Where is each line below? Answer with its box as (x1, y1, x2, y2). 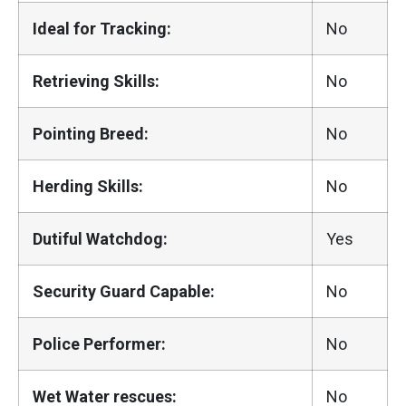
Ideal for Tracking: (33, 18, 171, 38)
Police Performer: (33, 333, 166, 353)
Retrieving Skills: (33, 71, 159, 91)
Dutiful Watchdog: (33, 228, 168, 248)
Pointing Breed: (33, 123, 149, 143)
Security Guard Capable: (33, 281, 215, 301)
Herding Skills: (33, 176, 143, 196)
